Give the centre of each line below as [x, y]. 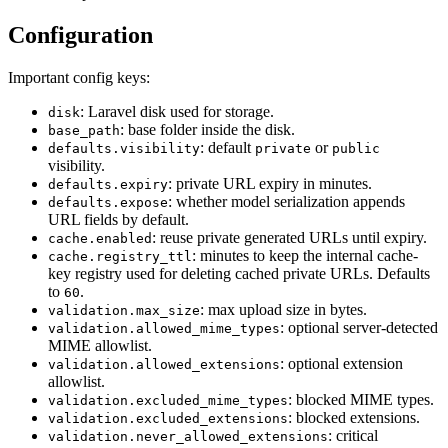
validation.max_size [124, 311]
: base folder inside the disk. [207, 130]
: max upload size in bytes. [283, 310]
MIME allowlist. [100, 346]
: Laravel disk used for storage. [177, 112]
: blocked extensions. [354, 418]
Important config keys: [79, 78]
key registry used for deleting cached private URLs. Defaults [239, 274]
